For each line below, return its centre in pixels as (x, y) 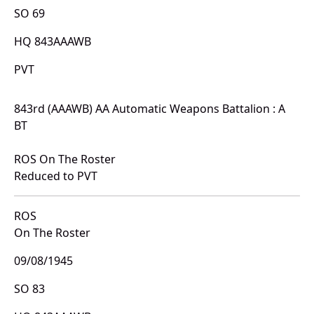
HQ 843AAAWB (53, 42)
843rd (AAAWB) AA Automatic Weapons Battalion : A (150, 109)
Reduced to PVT (56, 176)
